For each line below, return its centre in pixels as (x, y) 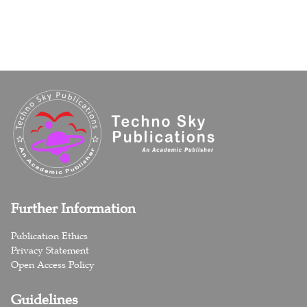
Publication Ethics (49, 235)
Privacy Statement (50, 250)
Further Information (73, 208)
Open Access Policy (52, 264)
